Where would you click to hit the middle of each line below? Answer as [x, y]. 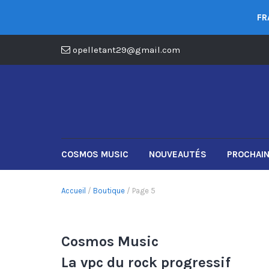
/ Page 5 [140, 191]
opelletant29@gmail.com [126, 50]
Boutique [109, 191]
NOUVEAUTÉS [178, 154]
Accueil [74, 191]
